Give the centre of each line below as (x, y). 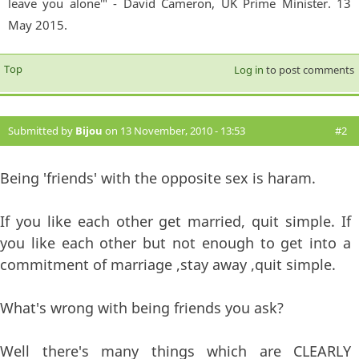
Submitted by (42, 130)
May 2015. (38, 24)
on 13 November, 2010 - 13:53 (174, 130)
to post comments (309, 69)
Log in (248, 69)
